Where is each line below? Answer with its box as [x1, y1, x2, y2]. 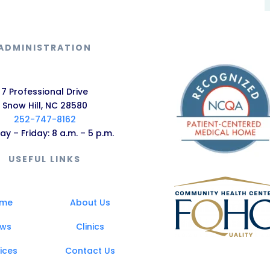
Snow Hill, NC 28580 [2, 99, 87, 111]
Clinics [75, 220, 104, 233]
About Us [69, 196, 110, 209]
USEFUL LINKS [8, 152, 81, 165]
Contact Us [64, 244, 115, 257]
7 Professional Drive [1, 85, 88, 98]
